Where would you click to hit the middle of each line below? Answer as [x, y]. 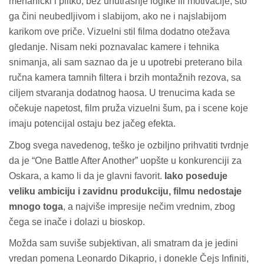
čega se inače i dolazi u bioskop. [77, 222]
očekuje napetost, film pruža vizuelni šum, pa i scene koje [128, 108]
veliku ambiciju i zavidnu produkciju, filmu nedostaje [125, 191]
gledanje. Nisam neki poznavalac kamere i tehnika [114, 47]
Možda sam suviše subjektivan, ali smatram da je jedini [123, 243]
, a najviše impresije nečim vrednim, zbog [149, 206]
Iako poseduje [196, 176]
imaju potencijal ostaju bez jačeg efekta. [92, 123]
